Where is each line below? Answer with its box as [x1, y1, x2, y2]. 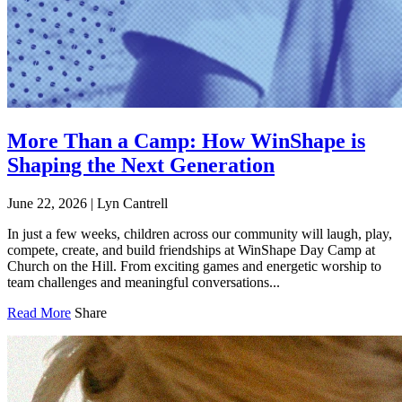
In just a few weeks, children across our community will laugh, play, [7, 226, 392, 242]
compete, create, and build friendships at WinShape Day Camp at [7, 242, 375, 258]
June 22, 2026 [7, 196, 87, 212]
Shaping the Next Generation [7, 153, 275, 178]
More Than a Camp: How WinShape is [7, 129, 365, 153]
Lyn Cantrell [97, 196, 168, 212]
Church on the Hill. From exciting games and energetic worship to [7, 258, 381, 275]
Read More [7, 305, 71, 321]
